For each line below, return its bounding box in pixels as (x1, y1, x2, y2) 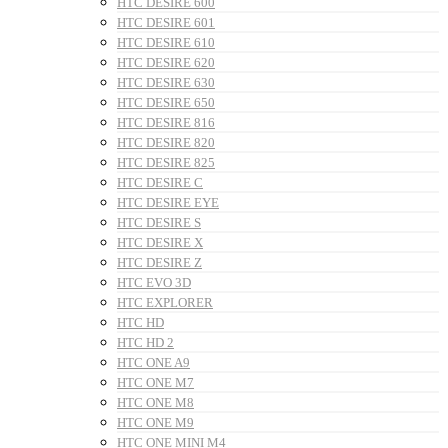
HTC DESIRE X (117, 235, 203, 251)
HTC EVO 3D (117, 275, 191, 291)
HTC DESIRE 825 (117, 155, 215, 171)
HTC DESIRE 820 (117, 135, 215, 151)
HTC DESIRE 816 (117, 115, 215, 131)
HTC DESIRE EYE (117, 195, 219, 211)
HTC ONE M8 (117, 395, 194, 411)
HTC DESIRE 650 (117, 95, 215, 111)
